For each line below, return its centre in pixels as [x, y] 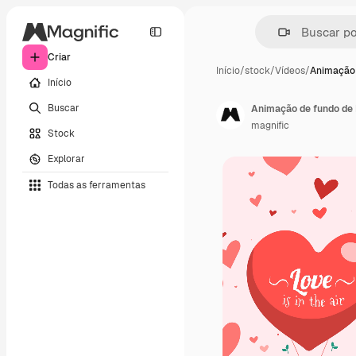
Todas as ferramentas [97, 185]
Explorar [66, 159]
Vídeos [290, 71]
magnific [270, 126]
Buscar [64, 108]
